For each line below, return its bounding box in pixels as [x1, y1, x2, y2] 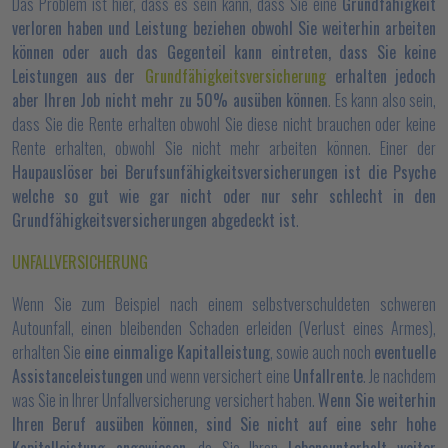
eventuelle [374, 340, 436, 364]
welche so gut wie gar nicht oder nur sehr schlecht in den [12, 184, 436, 208]
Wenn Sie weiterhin [317, 388, 437, 412]
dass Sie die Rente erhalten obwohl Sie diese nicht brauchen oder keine [12, 112, 436, 136]
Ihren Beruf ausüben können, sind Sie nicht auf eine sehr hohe [12, 412, 436, 436]
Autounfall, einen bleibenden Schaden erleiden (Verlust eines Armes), [12, 316, 436, 340]
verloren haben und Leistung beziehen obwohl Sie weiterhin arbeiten [12, 16, 436, 40]
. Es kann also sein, [328, 88, 436, 112]
